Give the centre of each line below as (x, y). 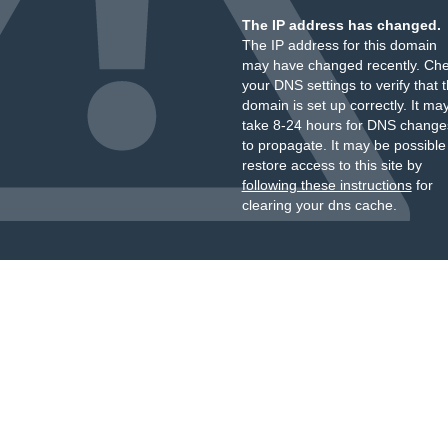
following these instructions (326, 185)
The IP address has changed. (341, 25)
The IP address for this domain (339, 45)
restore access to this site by (331, 165)
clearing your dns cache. (319, 205)
